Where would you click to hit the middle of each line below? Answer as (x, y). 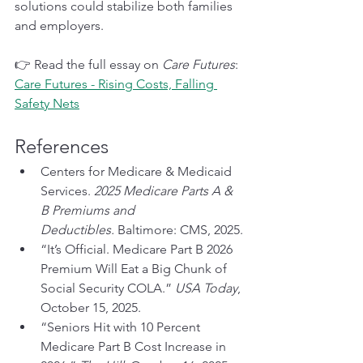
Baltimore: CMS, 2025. (179, 229)
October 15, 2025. (91, 307)
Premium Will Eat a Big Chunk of (135, 268)
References (62, 146)
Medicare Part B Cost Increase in (135, 346)
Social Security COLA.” (108, 288)
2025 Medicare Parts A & (165, 190)
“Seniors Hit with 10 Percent (122, 327)
